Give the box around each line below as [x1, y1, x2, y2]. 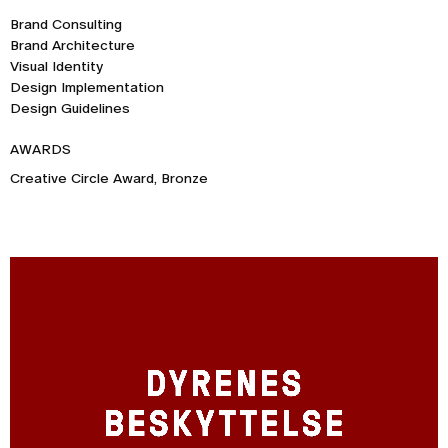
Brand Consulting [10, 16, 122, 32]
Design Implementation [10, 79, 164, 95]
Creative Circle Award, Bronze [10, 170, 208, 186]
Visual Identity [10, 58, 103, 74]
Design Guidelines [10, 100, 130, 116]
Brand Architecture [10, 37, 135, 53]
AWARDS [10, 141, 71, 157]
